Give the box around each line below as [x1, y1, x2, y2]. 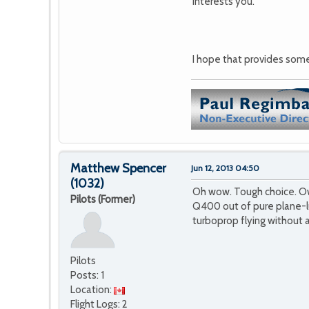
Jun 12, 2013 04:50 [191, 163, 259, 174]
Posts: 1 [70, 269, 104, 282]
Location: [70, 283, 114, 297]
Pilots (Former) [70, 193, 135, 206]
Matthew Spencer [70, 161, 166, 177]
